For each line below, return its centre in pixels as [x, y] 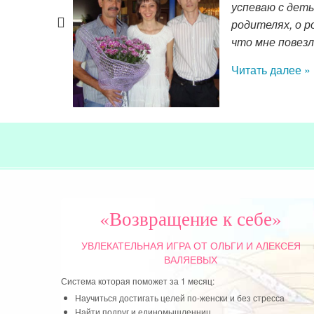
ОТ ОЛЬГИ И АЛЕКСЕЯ [245, 246]
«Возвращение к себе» [191, 218]
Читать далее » [271, 69]
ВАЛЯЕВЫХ [191, 260]
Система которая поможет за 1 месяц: [138, 280]
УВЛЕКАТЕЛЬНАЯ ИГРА [136, 246]
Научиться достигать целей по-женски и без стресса [180, 297]
